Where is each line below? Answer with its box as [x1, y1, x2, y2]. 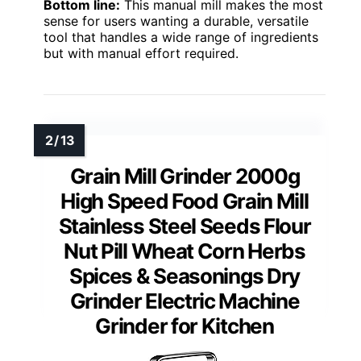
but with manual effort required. [44, 45, 239, 62]
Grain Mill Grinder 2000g [69, 164, 300, 189]
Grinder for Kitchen [95, 313, 274, 339]
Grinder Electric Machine [69, 288, 300, 314]
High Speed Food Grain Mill [60, 189, 309, 214]
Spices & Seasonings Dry [68, 263, 301, 289]
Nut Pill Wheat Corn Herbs [64, 239, 305, 264]
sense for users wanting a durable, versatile [44, 13, 309, 30]
